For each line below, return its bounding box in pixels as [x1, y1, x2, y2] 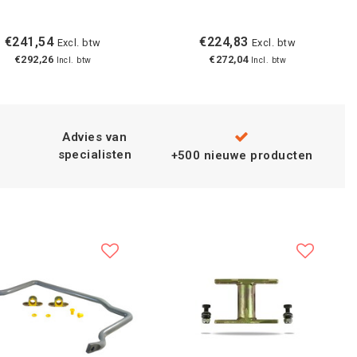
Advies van [62, 130, 127, 145]
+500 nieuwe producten [171, 147, 313, 163]
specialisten [57, 147, 132, 163]
